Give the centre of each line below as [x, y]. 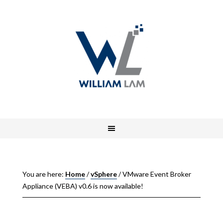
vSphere [104, 174]
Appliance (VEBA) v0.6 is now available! [83, 186]
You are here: [44, 174]
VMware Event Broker [156, 174]
